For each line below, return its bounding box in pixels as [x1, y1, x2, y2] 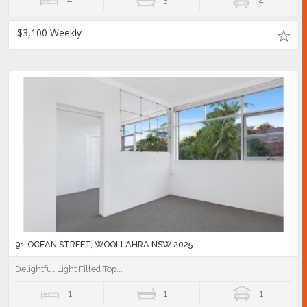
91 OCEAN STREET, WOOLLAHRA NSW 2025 [15, 238, 193, 249]
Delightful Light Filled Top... [15, 263, 123, 274]
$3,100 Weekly [17, 26, 82, 40]
